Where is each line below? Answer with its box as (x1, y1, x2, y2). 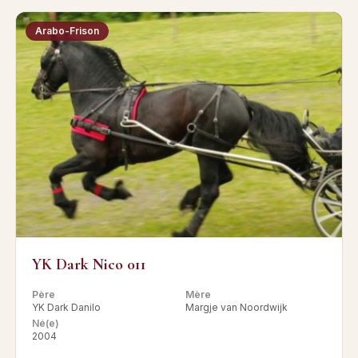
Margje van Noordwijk (185, 300, 288, 313)
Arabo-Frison (35, 25, 99, 38)
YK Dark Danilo (32, 300, 101, 313)
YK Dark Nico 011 (32, 254, 146, 274)
